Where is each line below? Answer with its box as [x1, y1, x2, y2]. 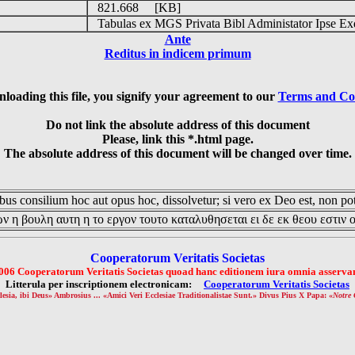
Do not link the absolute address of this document [45, 118, 310, 132]
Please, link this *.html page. [101, 132, 254, 146]
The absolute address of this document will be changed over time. [3, 147, 352, 160]
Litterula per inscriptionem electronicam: [6, 278, 204, 290]
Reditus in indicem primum [104, 47, 251, 60]
